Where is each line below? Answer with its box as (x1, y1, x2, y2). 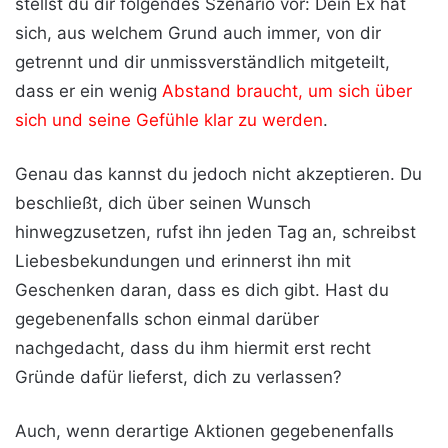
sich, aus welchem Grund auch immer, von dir (15, 22, 381, 43)
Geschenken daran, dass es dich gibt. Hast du (15, 279, 389, 300)
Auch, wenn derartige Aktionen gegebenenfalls (15, 420, 394, 441)
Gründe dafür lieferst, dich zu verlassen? (15, 366, 342, 387)
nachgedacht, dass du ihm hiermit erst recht (15, 337, 371, 358)
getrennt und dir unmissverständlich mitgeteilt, (15, 51, 390, 72)
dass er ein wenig (15, 80, 162, 101)
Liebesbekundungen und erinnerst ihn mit (15, 250, 351, 271)
